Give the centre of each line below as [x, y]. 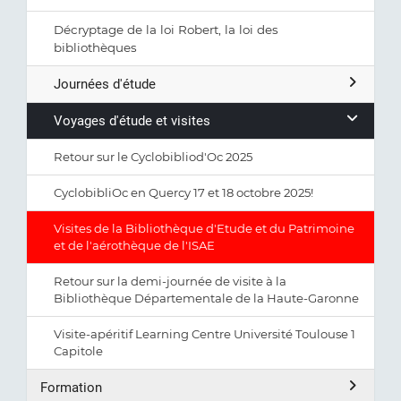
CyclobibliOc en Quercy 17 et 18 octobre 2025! [183, 192]
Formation [71, 388]
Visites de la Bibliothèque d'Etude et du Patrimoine [204, 228]
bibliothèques [95, 47]
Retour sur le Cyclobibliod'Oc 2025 [153, 157]
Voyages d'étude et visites [132, 121]
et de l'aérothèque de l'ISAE [134, 245]
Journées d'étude [105, 84]
